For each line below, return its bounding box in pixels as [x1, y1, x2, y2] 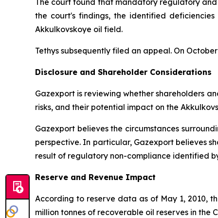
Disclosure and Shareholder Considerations [35, 67, 212, 77]
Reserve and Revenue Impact [35, 172, 156, 182]
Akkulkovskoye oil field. [35, 24, 123, 34]
